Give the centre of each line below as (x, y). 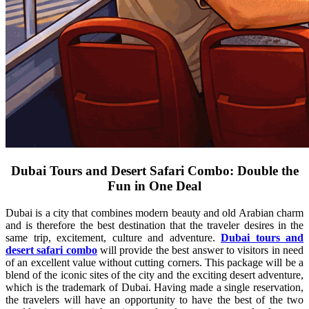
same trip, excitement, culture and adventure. (113, 237)
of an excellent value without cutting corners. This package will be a (154, 262)
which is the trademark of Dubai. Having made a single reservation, (154, 287)
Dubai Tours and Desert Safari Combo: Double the (154, 171)
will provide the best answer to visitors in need (200, 250)
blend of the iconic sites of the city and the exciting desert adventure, (154, 275)
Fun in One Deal (154, 186)
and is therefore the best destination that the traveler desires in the (154, 225)
